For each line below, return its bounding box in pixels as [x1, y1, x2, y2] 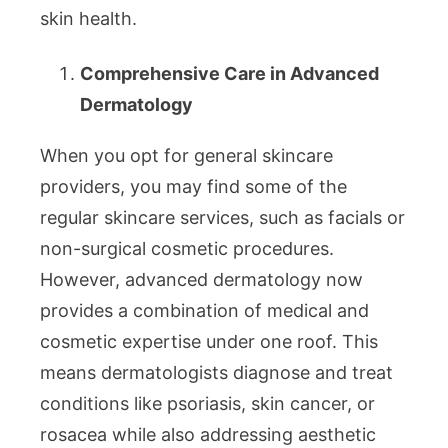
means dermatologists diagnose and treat [40, 362, 393, 384]
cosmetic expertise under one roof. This [40, 331, 378, 353]
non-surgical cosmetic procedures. [40, 238, 334, 260]
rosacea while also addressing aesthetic [40, 424, 376, 446]
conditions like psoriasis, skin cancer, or [40, 393, 375, 415]
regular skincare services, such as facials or [40, 207, 405, 229]
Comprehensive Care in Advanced [80, 63, 379, 85]
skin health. [40, 8, 137, 30]
